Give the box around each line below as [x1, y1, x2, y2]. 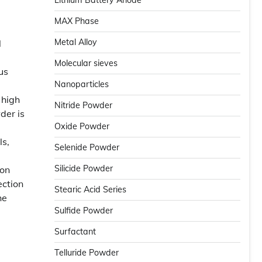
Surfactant [54, 226, 96, 237]
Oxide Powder [54, 121, 109, 132]
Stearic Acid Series [54, 184, 126, 195]
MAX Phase [54, 16, 99, 26]
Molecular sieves [54, 58, 118, 68]
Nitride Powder [54, 100, 112, 111]
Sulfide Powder [54, 205, 113, 216]
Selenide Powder [54, 142, 119, 153]
